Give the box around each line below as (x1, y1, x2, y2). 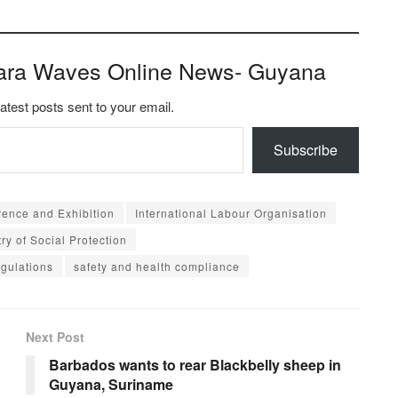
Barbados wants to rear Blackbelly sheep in (49, 354, 341, 376)
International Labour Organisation (135, 205, 327, 221)
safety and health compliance (74, 259, 240, 275)
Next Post (26, 328, 84, 346)
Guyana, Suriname (49, 374, 173, 395)
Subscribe (274, 139, 338, 161)
